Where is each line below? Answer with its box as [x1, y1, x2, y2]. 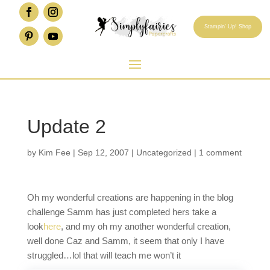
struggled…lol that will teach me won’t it [27, 250, 181, 261]
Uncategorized [136, 148, 192, 158]
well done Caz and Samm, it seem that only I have [27, 236, 224, 246]
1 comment [198, 148, 242, 158]
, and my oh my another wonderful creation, [60, 221, 231, 232]
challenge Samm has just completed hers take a [27, 207, 216, 218]
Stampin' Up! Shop [204, 23, 251, 30]
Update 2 [27, 116, 106, 138]
